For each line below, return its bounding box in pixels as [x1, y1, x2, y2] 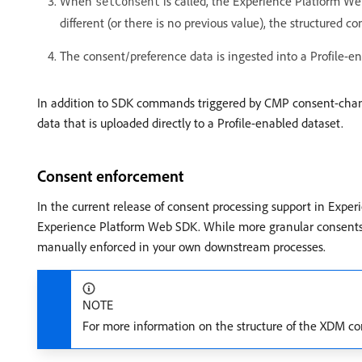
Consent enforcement [37, 166, 183, 186]
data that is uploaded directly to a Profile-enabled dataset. [37, 115, 343, 131]
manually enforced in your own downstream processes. [37, 238, 326, 255]
